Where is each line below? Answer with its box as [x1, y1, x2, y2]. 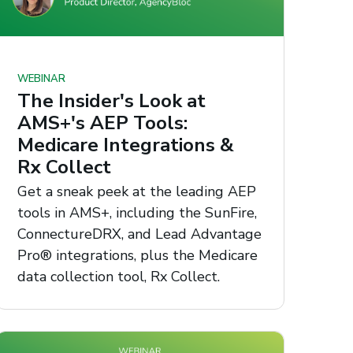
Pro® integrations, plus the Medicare [17, 246, 258, 266]
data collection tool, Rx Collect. [17, 267, 221, 287]
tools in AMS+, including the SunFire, [17, 203, 258, 223]
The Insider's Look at [17, 87, 206, 113]
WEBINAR [17, 72, 66, 87]
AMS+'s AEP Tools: [17, 110, 188, 136]
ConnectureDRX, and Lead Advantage [17, 225, 262, 244]
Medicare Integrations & [17, 132, 235, 158]
